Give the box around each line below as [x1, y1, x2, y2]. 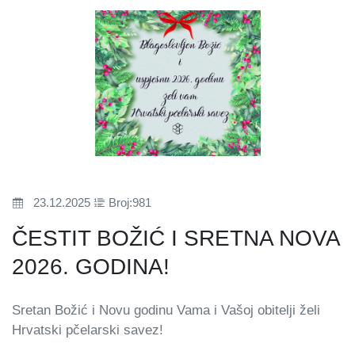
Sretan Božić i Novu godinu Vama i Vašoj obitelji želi [12, 302, 320, 318]
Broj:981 [109, 195, 151, 209]
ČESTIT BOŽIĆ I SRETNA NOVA [12, 225, 339, 250]
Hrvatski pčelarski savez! [12, 322, 163, 338]
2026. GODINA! [12, 254, 170, 279]
